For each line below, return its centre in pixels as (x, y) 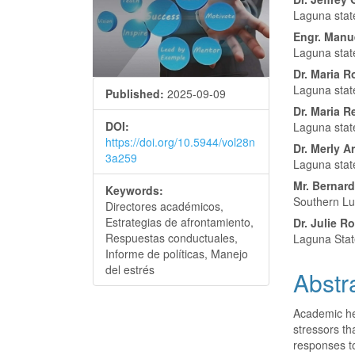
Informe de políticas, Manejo (177, 253)
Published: (135, 93)
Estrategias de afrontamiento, (179, 221)
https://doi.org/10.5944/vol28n (180, 141)
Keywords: (134, 190)
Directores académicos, (164, 206)
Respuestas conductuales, (172, 237)
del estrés (130, 269)
